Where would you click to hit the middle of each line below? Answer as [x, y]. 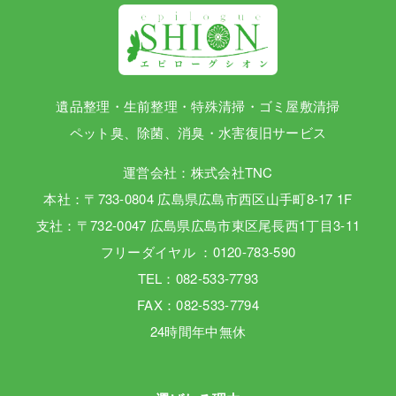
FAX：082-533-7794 [198, 305]
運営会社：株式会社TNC [198, 172]
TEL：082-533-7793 [198, 278]
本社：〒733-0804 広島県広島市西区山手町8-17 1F [198, 199]
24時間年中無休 [198, 331]
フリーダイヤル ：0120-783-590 [198, 252]
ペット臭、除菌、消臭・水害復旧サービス [198, 133]
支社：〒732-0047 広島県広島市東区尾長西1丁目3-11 [198, 225]
